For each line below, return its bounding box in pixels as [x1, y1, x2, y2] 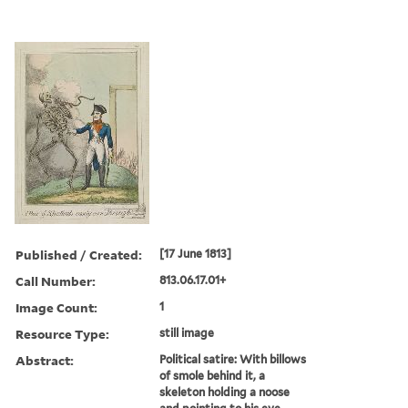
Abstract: [15, 351, 74, 369]
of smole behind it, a [159, 368, 266, 382]
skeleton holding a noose [159, 384, 291, 399]
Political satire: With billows [159, 352, 307, 366]
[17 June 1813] [159, 246, 232, 260]
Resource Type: [15, 324, 109, 342]
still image [159, 325, 215, 340]
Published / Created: [15, 245, 142, 263]
